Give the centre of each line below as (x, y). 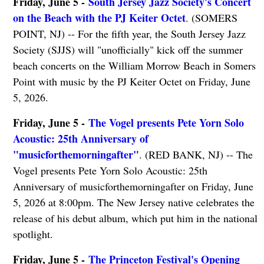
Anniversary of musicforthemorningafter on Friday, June (133, 186)
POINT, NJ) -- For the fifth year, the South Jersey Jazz (129, 33)
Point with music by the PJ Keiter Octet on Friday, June (131, 81)
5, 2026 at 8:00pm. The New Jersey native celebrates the (133, 202)
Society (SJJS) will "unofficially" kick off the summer (128, 49)
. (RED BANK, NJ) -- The (196, 154)
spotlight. (33, 234)
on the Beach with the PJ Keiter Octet (99, 17)
